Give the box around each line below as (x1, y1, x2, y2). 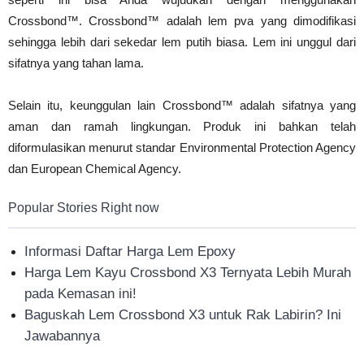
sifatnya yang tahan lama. (8, 55, 144, 70)
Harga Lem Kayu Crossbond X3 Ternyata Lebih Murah (24, 264, 351, 280)
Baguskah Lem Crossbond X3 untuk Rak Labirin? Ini (24, 306, 341, 323)
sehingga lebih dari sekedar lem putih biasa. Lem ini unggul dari (8, 34, 356, 49)
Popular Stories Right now (8, 200, 159, 214)
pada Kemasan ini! (24, 285, 136, 301)
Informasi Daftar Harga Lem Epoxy (24, 243, 236, 259)
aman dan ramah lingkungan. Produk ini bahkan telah (8, 119, 356, 133)
